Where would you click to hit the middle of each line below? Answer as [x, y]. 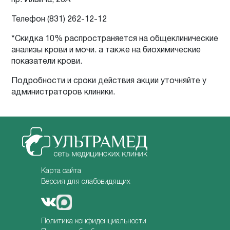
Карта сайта [61, 171]
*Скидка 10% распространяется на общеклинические [115, 39]
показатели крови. [47, 61]
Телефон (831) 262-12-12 [59, 19]
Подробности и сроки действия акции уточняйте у [109, 81]
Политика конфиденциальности [94, 221]
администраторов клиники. [63, 92]
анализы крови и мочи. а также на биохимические [106, 50]
